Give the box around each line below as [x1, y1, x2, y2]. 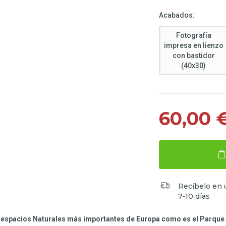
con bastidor [172, 51, 215, 60]
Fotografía [176, 31, 211, 39]
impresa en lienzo [163, 41, 223, 49]
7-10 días [178, 192, 210, 201]
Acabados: [158, 11, 195, 19]
